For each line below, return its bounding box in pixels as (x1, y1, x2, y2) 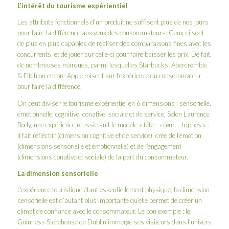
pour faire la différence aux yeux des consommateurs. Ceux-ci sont (17, 29, 204, 37)
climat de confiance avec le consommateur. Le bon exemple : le (17, 207, 190, 215)
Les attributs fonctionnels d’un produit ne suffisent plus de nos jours (17, 18, 209, 27)
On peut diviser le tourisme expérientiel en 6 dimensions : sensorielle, (17, 99, 211, 107)
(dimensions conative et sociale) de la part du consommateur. (17, 152, 188, 161)
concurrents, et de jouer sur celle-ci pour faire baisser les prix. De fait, (17, 50, 212, 59)
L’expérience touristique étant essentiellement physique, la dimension (17, 185, 210, 194)
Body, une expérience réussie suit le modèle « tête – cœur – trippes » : (17, 120, 209, 129)
